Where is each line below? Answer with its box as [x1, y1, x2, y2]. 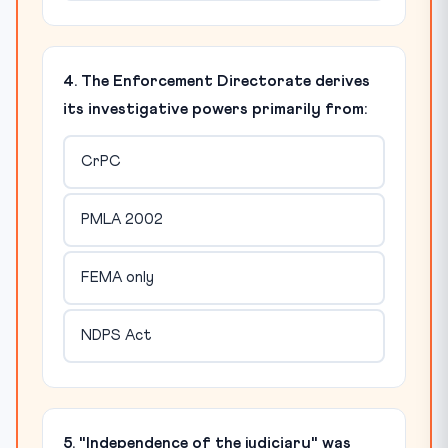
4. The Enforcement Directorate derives [63, 72, 370, 89]
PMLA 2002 [80, 212, 163, 228]
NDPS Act [80, 328, 152, 344]
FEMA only [80, 270, 154, 286]
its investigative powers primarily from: [63, 100, 367, 117]
